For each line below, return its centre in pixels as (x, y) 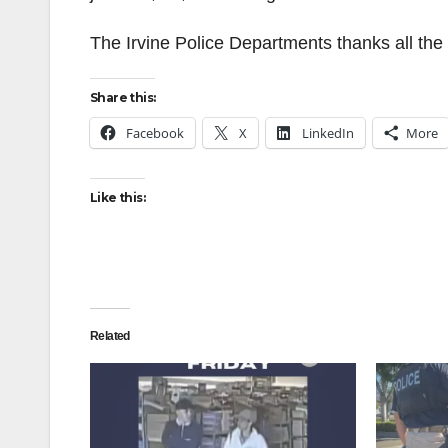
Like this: (117, 197)
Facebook (155, 133)
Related (110, 336)
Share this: (123, 97)
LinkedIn (328, 133)
